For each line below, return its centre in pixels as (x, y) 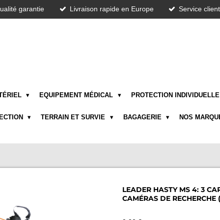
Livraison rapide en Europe (111, 9)
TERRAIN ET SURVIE (74, 117)
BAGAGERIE (143, 117)
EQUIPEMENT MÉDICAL (77, 95)
